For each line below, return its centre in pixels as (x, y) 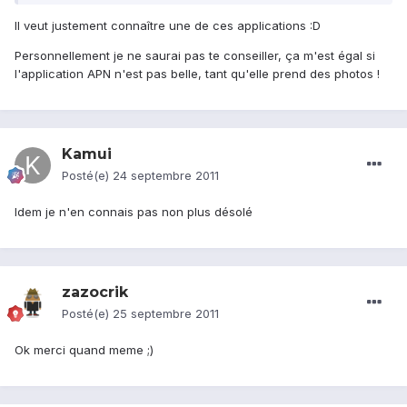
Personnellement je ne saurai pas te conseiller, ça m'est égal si (195, 56)
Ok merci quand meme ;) (84, 350)
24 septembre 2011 (166, 176)
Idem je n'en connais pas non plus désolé (134, 212)
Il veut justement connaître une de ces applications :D (168, 26)
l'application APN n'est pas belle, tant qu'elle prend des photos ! (197, 74)
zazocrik (95, 293)
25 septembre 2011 (166, 314)
